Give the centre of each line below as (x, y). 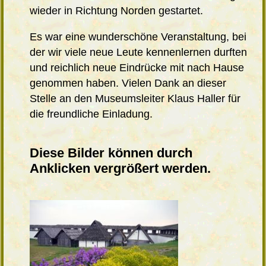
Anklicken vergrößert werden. (121, 169)
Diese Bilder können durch (111, 153)
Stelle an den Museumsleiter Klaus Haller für (135, 99)
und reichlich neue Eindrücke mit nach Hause (137, 68)
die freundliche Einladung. (91, 114)
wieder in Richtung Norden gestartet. (117, 11)
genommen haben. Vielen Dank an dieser (128, 83)
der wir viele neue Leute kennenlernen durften (139, 53)
